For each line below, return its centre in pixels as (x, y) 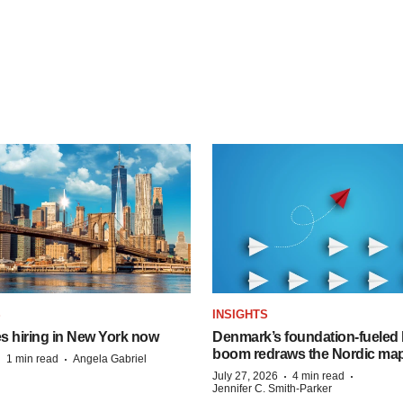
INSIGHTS (240, 314)
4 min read (318, 376)
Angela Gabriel (110, 358)
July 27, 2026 (245, 376)
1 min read (32, 358)
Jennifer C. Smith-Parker (272, 388)
